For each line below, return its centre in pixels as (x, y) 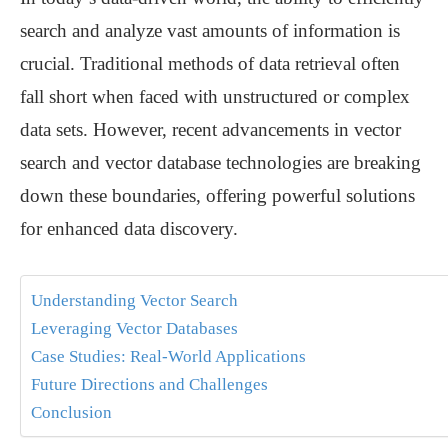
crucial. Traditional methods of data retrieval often (210, 64)
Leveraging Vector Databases (134, 329)
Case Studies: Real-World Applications (168, 357)
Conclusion (71, 413)
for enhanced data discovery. (129, 229)
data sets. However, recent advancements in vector (210, 130)
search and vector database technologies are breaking (220, 163)
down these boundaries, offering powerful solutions (217, 196)
